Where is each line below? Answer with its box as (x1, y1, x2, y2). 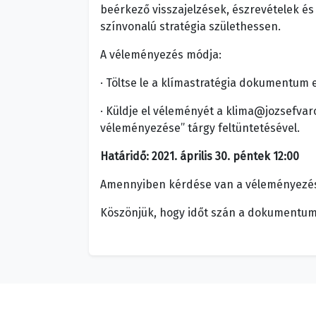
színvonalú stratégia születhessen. (100, 20, 281, 34)
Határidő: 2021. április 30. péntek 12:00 (100, 150, 299, 164)
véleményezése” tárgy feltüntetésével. (100, 121, 300, 135)
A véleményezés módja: (100, 48, 221, 62)
